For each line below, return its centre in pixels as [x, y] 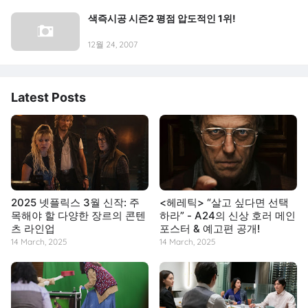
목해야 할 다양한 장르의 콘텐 [78, 216]
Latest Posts [48, 98]
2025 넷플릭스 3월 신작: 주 [75, 203]
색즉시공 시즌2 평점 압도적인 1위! [162, 18]
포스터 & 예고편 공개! [210, 229]
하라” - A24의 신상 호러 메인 [228, 216]
